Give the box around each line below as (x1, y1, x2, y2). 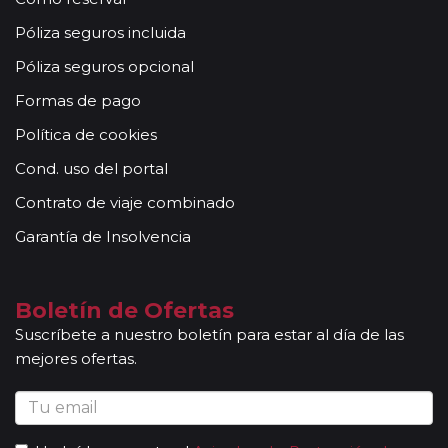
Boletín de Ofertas (15, 296, 234, 324)
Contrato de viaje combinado (15, 192, 235, 212)
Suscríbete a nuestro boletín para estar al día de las (15, 324, 404, 344)
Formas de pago (15, 90, 141, 110)
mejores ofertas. (15, 348, 137, 368)
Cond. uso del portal (15, 158, 168, 178)
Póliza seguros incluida (15, 22, 186, 42)
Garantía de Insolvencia (15, 226, 191, 246)
